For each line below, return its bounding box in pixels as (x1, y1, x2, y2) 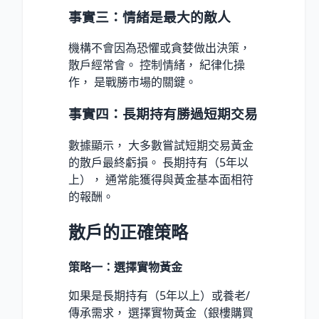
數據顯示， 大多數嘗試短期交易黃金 (68, 137, 253, 153)
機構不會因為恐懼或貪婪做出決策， (68, 40, 251, 56)
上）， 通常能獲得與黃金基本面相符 (68, 171, 253, 187)
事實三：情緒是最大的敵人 (68, 7, 231, 26)
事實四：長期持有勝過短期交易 (68, 105, 258, 123)
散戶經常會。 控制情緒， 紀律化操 (68, 57, 245, 73)
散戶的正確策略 (68, 219, 188, 244)
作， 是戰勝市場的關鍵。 (68, 74, 197, 90)
